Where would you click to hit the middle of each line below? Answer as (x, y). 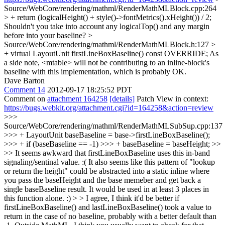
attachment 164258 (77, 99)
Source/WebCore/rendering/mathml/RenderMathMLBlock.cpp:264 (110, 8)
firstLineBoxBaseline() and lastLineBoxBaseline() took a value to (108, 207)
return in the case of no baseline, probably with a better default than (110, 216)
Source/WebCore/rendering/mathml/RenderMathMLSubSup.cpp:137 (113, 126)
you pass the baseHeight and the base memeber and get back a (102, 180)
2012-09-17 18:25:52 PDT (90, 90)
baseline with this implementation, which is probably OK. (95, 72)
